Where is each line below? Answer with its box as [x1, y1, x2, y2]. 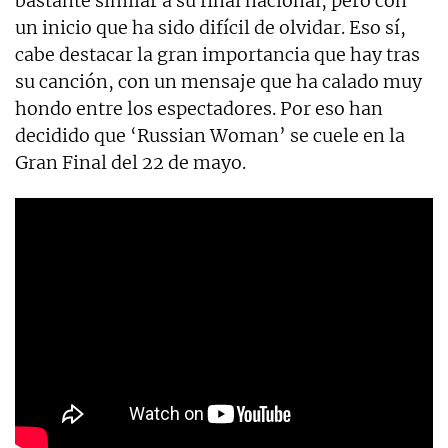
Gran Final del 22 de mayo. [15, 150, 246, 174]
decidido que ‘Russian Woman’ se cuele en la [15, 123, 405, 147]
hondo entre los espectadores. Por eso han [15, 96, 383, 120]
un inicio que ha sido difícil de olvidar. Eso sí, [15, 15, 406, 39]
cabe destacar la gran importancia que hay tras [15, 42, 420, 66]
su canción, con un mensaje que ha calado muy [15, 69, 422, 93]
